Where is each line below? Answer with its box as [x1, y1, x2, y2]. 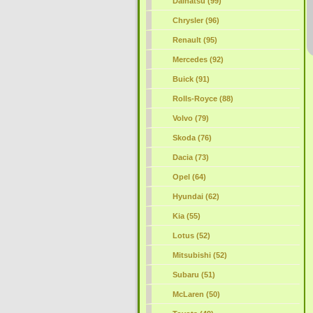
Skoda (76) [172, 133, 212, 142]
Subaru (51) [172, 270, 215, 279]
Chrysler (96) [172, 16, 219, 24]
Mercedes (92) [172, 55, 224, 64]
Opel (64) [172, 173, 206, 181]
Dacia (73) [172, 153, 209, 161]
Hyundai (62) [172, 192, 219, 201]
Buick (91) [172, 75, 210, 83]
